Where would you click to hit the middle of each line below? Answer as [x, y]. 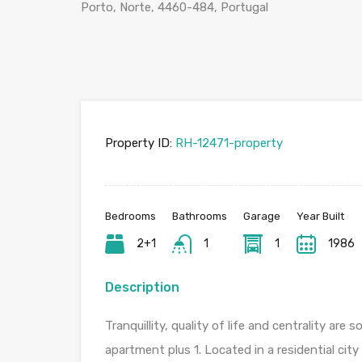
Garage [262, 216]
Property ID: [139, 143]
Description [142, 287]
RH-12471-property [227, 143]
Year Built [320, 216]
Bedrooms [130, 216]
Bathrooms [200, 216]
